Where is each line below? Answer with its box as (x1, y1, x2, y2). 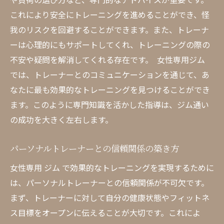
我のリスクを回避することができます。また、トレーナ (10, 23, 209, 35)
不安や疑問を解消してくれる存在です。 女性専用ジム (10, 53, 205, 65)
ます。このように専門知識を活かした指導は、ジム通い (10, 98, 209, 110)
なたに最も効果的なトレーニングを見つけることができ (10, 83, 210, 95)
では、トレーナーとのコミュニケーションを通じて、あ (10, 68, 209, 80)
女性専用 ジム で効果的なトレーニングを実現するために (10, 161, 214, 173)
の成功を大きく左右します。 (10, 113, 113, 125)
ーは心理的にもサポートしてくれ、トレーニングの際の (10, 38, 210, 50)
